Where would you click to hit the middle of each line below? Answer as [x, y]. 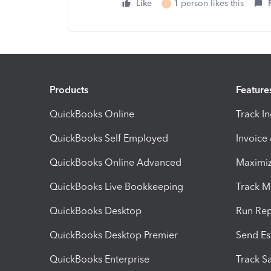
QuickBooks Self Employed [109, 139]
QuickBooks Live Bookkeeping [116, 187]
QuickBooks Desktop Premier [114, 235]
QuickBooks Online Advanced [116, 163]
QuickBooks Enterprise [100, 260]
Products [69, 90]
